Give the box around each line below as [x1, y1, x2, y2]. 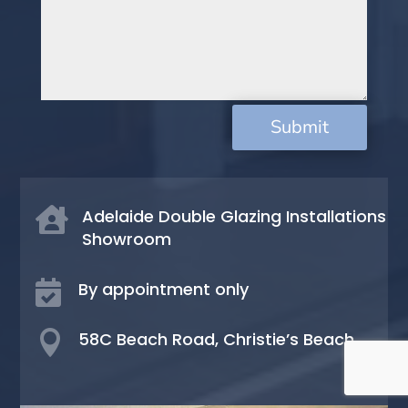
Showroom [81, 228, 171, 251]
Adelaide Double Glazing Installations [81, 205, 386, 229]
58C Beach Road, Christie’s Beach [77, 328, 354, 352]
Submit [270, 115, 330, 140]
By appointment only [77, 278, 249, 301]
